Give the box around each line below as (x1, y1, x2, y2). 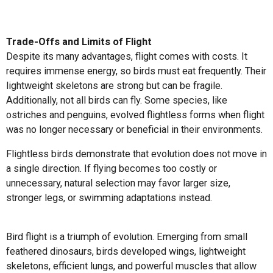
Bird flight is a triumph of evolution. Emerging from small (6, 231, 247, 243)
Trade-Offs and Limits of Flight (6, 35, 152, 48)
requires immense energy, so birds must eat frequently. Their (6, 65, 266, 77)
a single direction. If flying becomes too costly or (6, 163, 217, 175)
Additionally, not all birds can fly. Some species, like (6, 94, 227, 106)
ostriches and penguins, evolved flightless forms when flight (6, 108, 264, 121)
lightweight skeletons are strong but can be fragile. (6, 79, 222, 91)
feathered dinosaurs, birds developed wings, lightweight (6, 246, 246, 258)
